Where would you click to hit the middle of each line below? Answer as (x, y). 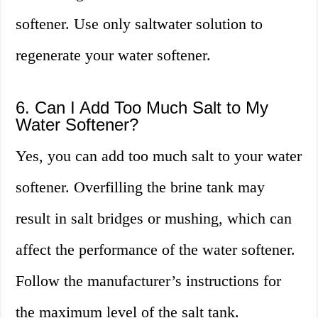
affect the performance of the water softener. (156, 250)
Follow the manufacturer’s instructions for (149, 281)
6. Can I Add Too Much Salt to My (142, 108)
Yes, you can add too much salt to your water (159, 156)
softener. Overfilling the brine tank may (141, 187)
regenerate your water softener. (114, 55)
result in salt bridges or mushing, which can (154, 219)
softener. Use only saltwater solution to (139, 24)
